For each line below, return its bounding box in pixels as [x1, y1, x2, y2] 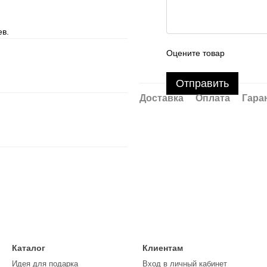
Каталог [12, 243, 45, 253]
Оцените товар [166, 48, 225, 58]
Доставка [139, 93, 184, 103]
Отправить [176, 77, 229, 89]
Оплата [195, 93, 230, 103]
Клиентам [142, 243, 183, 253]
